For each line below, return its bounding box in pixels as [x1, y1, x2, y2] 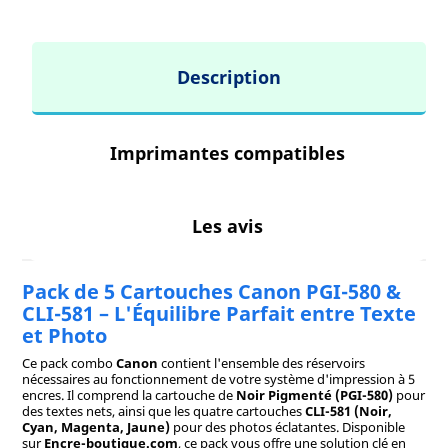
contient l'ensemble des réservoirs [160, 354, 365, 373]
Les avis [191, 214, 263, 239]
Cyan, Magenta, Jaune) [21, 418, 170, 437]
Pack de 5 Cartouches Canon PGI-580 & [21, 278, 401, 306]
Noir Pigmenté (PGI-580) [235, 386, 393, 405]
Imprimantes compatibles [109, 141, 345, 166]
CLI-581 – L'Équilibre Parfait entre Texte [21, 300, 416, 328]
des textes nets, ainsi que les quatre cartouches [21, 402, 305, 421]
